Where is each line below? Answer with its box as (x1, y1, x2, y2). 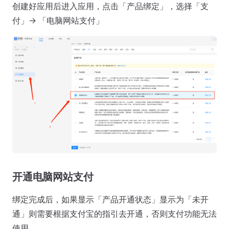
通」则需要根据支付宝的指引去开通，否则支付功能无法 (12, 208, 217, 219)
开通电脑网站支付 (12, 170, 94, 183)
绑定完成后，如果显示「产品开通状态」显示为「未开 (12, 194, 209, 204)
